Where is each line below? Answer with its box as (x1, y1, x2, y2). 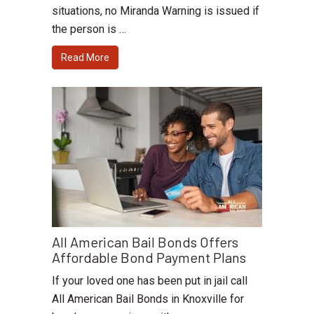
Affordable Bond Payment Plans (52, 249, 246, 266)
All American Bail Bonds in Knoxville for (52, 292, 244, 306)
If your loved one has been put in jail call (52, 274, 247, 288)
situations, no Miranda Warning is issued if (52, 4, 259, 18)
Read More (61, 52, 109, 64)
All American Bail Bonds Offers (52, 233, 238, 251)
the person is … (52, 22, 126, 36)
